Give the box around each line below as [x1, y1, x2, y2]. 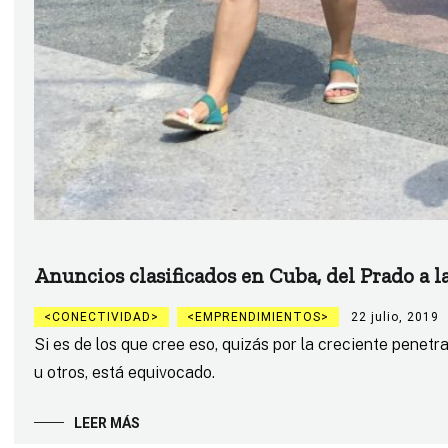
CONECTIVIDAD [51, 310, 151, 325]
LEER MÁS [73, 415, 140, 432]
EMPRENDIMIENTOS [194, 310, 321, 325]
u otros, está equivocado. [33, 363, 215, 383]
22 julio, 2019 [350, 310, 439, 325]
